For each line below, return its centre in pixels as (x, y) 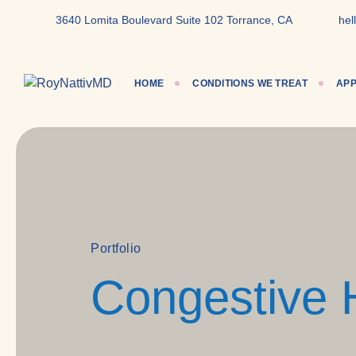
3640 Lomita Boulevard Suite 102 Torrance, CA (174, 20)
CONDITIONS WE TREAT (250, 83)
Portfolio (116, 248)
